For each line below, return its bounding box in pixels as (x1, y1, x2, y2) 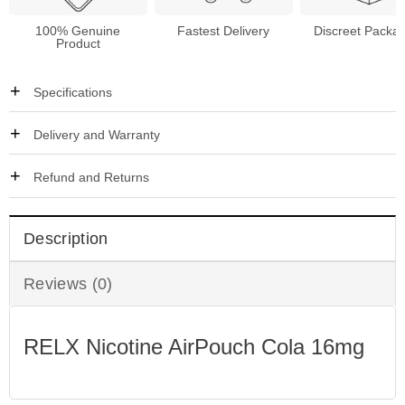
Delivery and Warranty (33, 127, 161, 143)
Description (23, 230, 108, 249)
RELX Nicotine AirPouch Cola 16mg (23, 334, 364, 360)
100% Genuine (35, 24, 121, 39)
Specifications (33, 84, 113, 99)
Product (55, 37, 100, 52)
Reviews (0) (23, 275, 113, 294)
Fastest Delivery (177, 24, 270, 39)
